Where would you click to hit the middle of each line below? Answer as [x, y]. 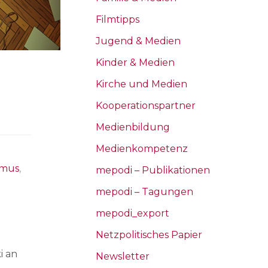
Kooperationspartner [146, 105]
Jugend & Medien [138, 41]
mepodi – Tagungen [144, 191]
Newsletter [123, 256]
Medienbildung [133, 127]
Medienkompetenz [142, 148]
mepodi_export [133, 213]
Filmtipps [118, 19]
